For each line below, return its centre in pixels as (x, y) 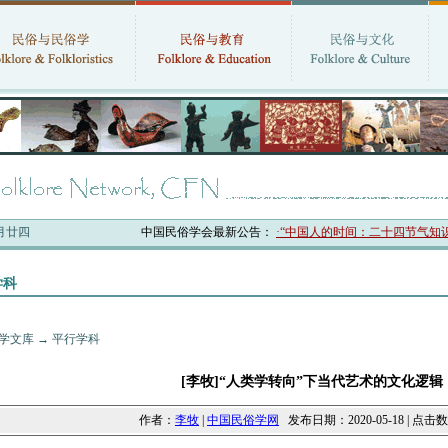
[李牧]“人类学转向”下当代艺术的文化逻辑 (311, 381)
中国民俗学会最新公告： (157, 232)
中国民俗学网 (243, 420)
